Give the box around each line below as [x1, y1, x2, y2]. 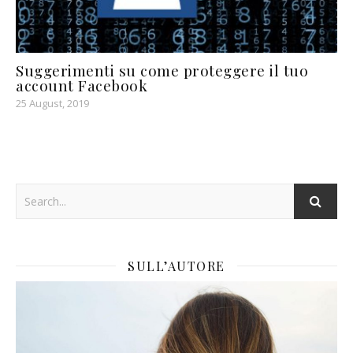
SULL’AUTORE [128, 257, 225, 274]
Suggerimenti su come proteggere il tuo [16, 59, 308, 80]
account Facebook [16, 74, 147, 95]
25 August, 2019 [16, 95, 89, 110]
